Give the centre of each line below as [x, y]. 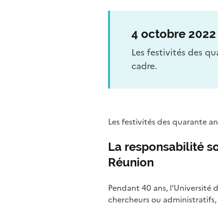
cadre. [144, 66]
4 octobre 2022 [174, 34]
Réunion [131, 162]
